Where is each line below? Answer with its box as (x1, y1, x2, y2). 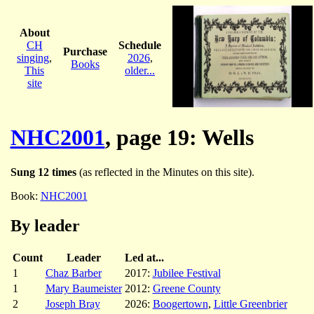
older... (125, 64, 155, 76)
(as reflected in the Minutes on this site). (76, 165, 254, 178)
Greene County (152, 282, 221, 294)
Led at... (124, 251, 164, 264)
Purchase (63, 45, 107, 57)
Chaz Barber (45, 266, 102, 279)
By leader (10, 216, 80, 235)
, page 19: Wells (104, 125, 254, 151)
